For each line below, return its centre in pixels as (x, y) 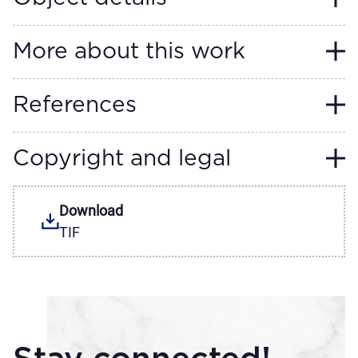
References (75, 105)
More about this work (129, 52)
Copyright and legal (122, 159)
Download (91, 211)
